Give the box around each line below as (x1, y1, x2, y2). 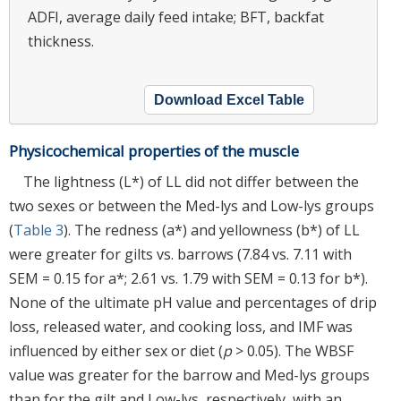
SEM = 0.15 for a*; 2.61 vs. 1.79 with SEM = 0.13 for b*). (9, 268, 368, 288)
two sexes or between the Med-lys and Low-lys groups (9, 195, 374, 216)
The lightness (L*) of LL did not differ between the (23, 171, 359, 192)
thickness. (28, 30, 94, 51)
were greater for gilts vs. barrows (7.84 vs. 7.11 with (9, 243, 352, 264)
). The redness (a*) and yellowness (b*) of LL (64, 219, 360, 240)
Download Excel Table (154, 91, 304, 107)
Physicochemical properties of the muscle (9, 140, 299, 161)
